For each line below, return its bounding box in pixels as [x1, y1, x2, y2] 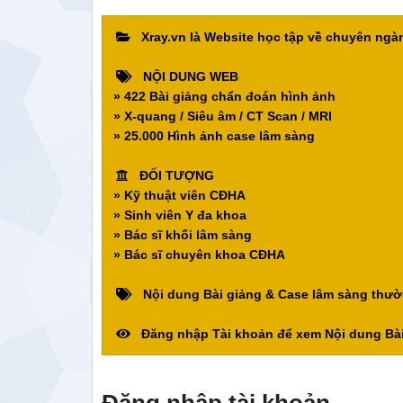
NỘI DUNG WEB [132, 69, 238, 84]
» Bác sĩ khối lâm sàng [113, 228, 252, 242]
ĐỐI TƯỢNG [129, 168, 214, 183]
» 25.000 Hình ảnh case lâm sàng [113, 129, 315, 143]
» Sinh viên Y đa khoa [113, 208, 246, 222]
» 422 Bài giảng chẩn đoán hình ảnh [113, 89, 336, 103]
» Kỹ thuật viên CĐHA [113, 188, 246, 202]
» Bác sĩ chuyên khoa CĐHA [113, 247, 285, 262]
